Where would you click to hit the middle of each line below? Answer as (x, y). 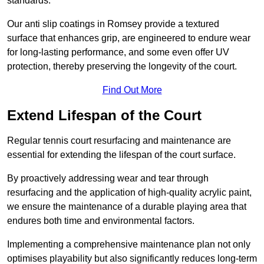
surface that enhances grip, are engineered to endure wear (129, 38)
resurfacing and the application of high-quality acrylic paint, (129, 193)
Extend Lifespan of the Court (104, 115)
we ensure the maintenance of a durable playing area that (127, 207)
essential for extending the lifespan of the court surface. (121, 155)
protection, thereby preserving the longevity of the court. (122, 67)
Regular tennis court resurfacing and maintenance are (119, 141)
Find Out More (132, 90)
